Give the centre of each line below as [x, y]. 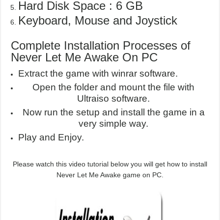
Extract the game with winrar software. [98, 74]
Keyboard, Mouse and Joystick [98, 21]
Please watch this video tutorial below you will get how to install [110, 164]
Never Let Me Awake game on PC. [110, 175]
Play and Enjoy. [51, 137]
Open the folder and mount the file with [114, 87]
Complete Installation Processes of [101, 46]
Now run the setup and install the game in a [113, 112]
